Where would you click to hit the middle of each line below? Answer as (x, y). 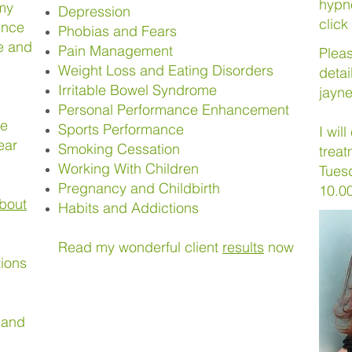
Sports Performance (121, 129)
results (243, 247)
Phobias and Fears (117, 31)
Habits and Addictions (128, 208)
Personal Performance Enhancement (174, 110)
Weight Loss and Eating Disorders (166, 70)
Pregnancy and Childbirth (139, 188)
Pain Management (115, 51)
